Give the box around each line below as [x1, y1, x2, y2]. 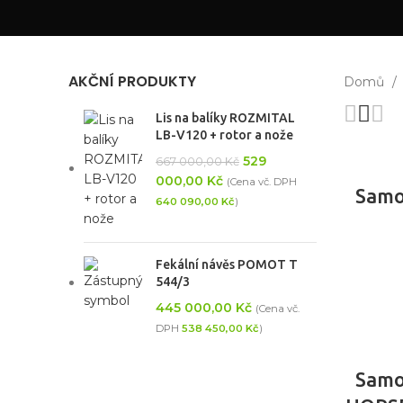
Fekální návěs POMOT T [156, 257, 298, 272]
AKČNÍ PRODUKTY [68, 71, 196, 92]
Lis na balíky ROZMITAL [156, 111, 295, 125]
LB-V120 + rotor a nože [156, 128, 293, 142]
